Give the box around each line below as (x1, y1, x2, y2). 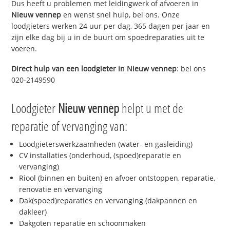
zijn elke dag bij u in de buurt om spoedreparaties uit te (11, 32, 205, 42)
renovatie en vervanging (19, 184, 103, 195)
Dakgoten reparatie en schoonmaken (19, 218, 146, 228)
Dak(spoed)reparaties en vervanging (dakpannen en (19, 196, 198, 206)
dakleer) (19, 207, 47, 217)
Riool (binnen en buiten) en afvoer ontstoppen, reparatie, (19, 173, 216, 183)
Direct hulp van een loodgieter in (11, 63, 127, 73)
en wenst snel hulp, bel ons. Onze (61, 9, 180, 20)
